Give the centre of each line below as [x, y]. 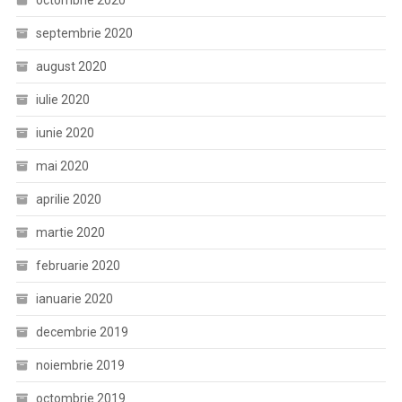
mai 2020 [62, 166]
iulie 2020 [62, 100]
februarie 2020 [78, 266]
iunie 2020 [65, 133]
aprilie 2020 [68, 199]
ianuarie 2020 [74, 299]
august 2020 [71, 66]
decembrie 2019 [82, 332]
